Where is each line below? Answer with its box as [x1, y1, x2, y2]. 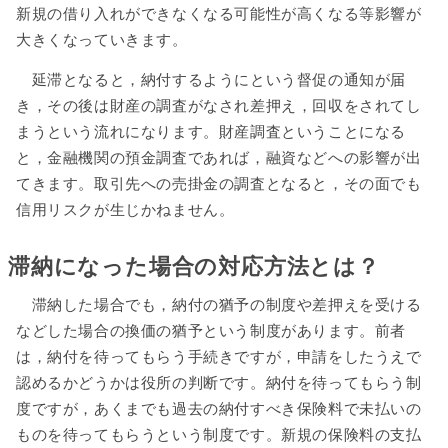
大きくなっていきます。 [16, 31, 188, 48]
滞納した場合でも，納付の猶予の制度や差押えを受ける [16, 297, 422, 314]
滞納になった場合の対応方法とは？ [8, 254, 380, 280]
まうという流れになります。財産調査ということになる [16, 124, 406, 141]
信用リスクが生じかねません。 [16, 202, 235, 219]
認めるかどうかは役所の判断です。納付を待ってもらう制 [16, 375, 422, 392]
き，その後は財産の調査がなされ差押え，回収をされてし [16, 98, 422, 115]
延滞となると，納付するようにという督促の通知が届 [16, 72, 407, 89]
